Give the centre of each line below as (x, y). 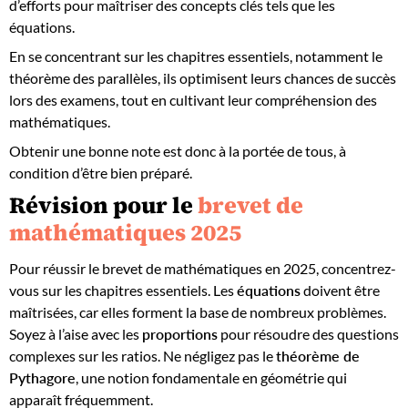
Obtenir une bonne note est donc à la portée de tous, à (178, 151)
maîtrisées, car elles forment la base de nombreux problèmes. (198, 311)
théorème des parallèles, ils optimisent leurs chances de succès (203, 78)
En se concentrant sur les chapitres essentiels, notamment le (196, 56)
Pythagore (42, 377)
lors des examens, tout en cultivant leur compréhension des (193, 100)
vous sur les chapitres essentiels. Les (123, 290)
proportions (180, 333)
